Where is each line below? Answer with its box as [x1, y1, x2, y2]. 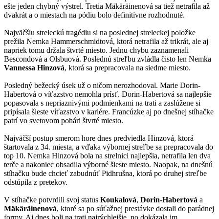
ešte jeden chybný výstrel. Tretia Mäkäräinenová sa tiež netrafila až [4, 1, 210, 10]
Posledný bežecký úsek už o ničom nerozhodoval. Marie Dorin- [4, 81, 200, 89]
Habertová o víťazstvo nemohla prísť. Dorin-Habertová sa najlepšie [4, 89, 212, 98]
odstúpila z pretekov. [4, 177, 67, 186]
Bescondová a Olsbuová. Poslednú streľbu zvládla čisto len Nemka [4, 54, 211, 63]
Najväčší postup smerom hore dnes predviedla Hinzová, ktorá [4, 133, 194, 142]
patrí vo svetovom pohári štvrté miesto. [4, 116, 123, 125]
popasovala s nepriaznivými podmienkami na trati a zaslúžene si [4, 98, 200, 107]
